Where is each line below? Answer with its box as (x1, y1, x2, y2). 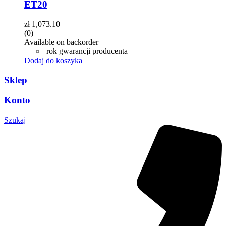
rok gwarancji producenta (44, 46, 128, 55)
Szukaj (4, 116, 26, 125)
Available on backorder (24, 37, 98, 46)
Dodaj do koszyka (24, 55, 82, 65)
